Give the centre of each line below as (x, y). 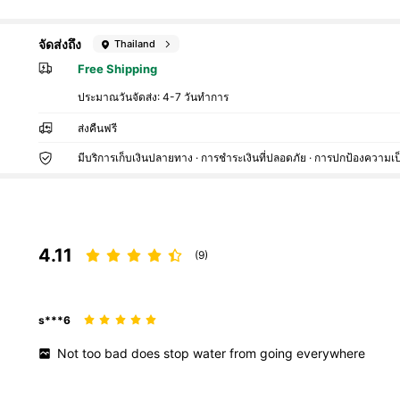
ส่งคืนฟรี (98, 129)
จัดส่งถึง (60, 44)
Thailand (135, 43)
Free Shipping (118, 68)
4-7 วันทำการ (196, 97)
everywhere (331, 354)
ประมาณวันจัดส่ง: (121, 97)
